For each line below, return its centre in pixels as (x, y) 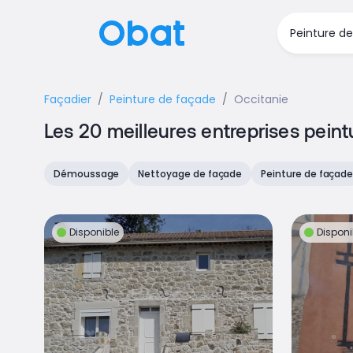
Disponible (94, 232)
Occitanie (261, 99)
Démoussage (87, 174)
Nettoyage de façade (190, 174)
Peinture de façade (163, 99)
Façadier (68, 99)
